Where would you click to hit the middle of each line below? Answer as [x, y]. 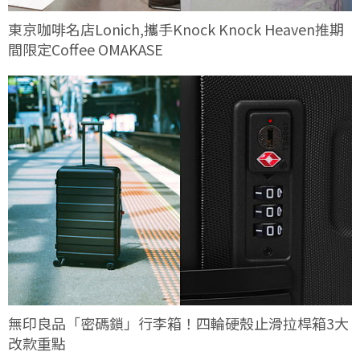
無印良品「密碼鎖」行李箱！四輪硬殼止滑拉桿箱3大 [178, 323]
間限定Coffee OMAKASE [86, 49]
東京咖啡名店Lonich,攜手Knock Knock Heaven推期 [176, 29]
